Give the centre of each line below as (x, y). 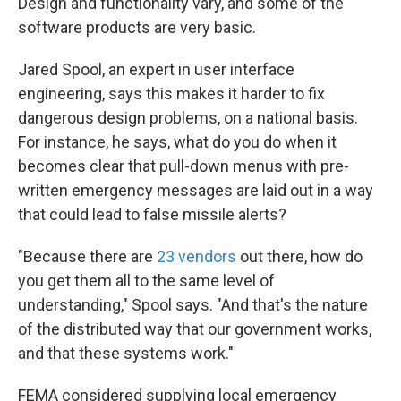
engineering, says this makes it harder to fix (171, 94)
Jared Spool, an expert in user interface (156, 70)
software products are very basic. (137, 28)
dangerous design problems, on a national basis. (188, 118)
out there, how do (299, 257)
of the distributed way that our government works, (195, 329)
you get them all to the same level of (146, 281)
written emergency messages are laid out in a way (196, 191)
